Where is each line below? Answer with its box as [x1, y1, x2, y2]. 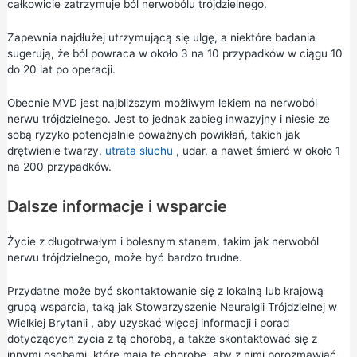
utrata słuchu [104, 143, 173, 157]
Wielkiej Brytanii [6, 316, 88, 329]
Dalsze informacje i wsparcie [6, 196, 227, 216]
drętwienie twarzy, [6, 143, 105, 157]
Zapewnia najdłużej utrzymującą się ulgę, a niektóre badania [6, 31, 316, 44]
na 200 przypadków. [6, 159, 112, 173]
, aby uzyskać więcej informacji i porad [87, 316, 289, 329]
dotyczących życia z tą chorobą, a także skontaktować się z [6, 331, 317, 345]
